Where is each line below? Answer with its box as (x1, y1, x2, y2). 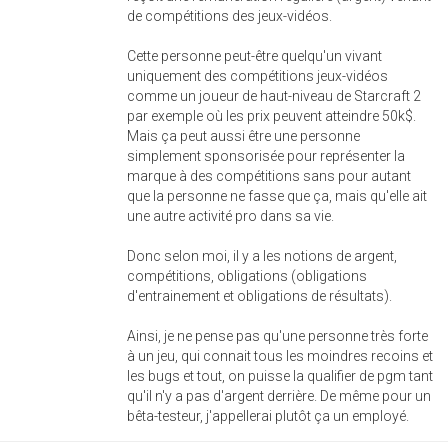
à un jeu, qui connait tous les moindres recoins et (127, 348, 433, 364)
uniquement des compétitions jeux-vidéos (127, 68, 388, 84)
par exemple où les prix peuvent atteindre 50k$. (127, 108, 416, 124)
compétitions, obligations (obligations (127, 268, 367, 284)
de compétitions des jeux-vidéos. (127, 8, 332, 24)
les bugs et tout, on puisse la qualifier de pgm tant (127, 368, 433, 384)
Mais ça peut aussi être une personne (127, 128, 360, 144)
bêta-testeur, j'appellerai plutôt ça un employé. (127, 408, 409, 424)
